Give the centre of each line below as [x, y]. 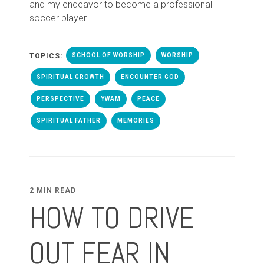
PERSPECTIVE [60, 98]
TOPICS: [47, 56]
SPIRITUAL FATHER [69, 120]
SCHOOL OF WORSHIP [108, 55]
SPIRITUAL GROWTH [70, 77]
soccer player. [59, 18]
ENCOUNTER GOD [150, 77]
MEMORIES [136, 120]
